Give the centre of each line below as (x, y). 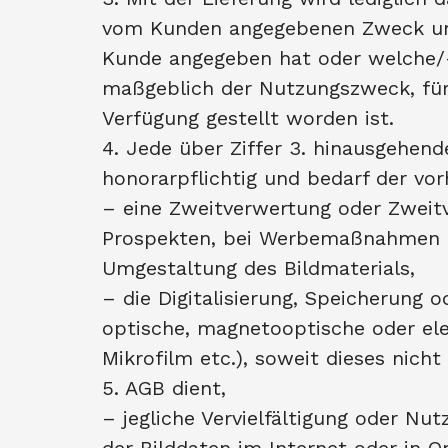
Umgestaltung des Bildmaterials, (262, 268)
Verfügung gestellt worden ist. (251, 118)
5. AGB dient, (167, 388)
